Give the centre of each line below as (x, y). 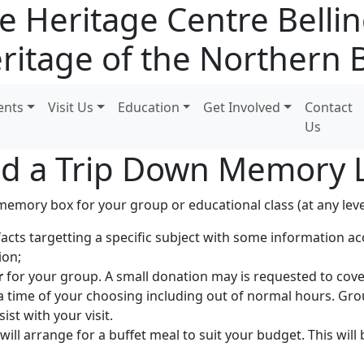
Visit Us (71, 107)
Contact (329, 107)
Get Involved (242, 107)
